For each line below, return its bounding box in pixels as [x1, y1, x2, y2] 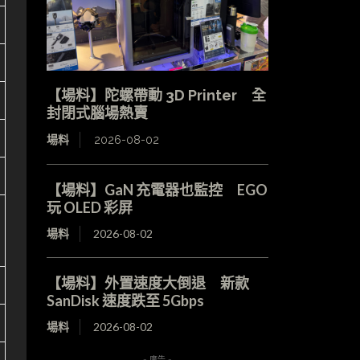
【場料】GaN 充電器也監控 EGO [46, 180, 268, 198]
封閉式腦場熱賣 [46, 104, 148, 121]
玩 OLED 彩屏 [46, 198, 133, 216]
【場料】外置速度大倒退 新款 [46, 273, 249, 292]
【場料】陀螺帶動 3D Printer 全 [46, 86, 266, 104]
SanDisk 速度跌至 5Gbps [46, 291, 204, 309]
